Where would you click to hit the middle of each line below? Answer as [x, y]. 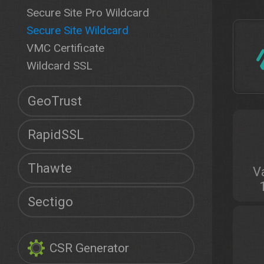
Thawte [50, 168]
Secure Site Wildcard [77, 30]
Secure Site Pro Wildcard [88, 13]
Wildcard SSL [60, 66]
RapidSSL [56, 135]
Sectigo [50, 202]
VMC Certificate [65, 48]
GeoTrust [55, 101]
